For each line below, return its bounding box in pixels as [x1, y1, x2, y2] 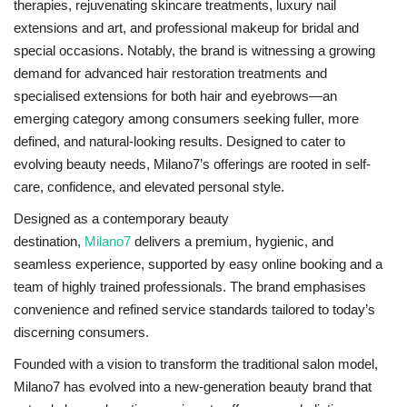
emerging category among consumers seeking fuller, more [14, 110, 359, 126]
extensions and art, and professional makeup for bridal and [14, 19, 359, 35]
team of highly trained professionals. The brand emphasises [14, 278, 366, 294]
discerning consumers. [14, 323, 149, 340]
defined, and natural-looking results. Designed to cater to [14, 133, 345, 149]
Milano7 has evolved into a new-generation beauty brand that [14, 378, 372, 394]
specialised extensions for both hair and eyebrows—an [14, 87, 337, 104]
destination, [14, 233, 84, 249]
